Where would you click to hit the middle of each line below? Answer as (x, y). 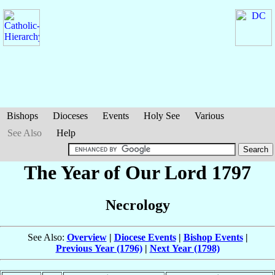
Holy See (162, 116)
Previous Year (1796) (99, 249)
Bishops (22, 116)
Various (209, 116)
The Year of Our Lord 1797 (137, 172)
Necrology (137, 205)
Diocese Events (145, 238)
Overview (87, 238)
